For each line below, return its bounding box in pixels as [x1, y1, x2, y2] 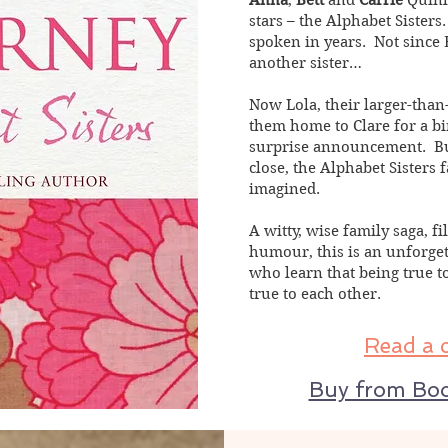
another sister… [249, 54, 362, 72]
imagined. [249, 180, 320, 198]
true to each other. [249, 285, 381, 303]
